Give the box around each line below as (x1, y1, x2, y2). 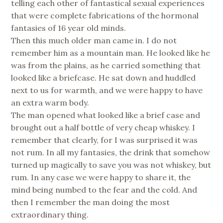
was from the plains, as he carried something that (11, 60, 201, 71)
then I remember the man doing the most (11, 197, 170, 208)
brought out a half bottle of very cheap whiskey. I (11, 122, 196, 133)
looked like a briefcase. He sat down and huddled (11, 73, 196, 83)
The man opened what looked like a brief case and (11, 110, 201, 120)
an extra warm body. (11, 98, 90, 108)
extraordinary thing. (11, 210, 89, 220)
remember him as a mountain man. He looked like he (11, 48, 211, 58)
